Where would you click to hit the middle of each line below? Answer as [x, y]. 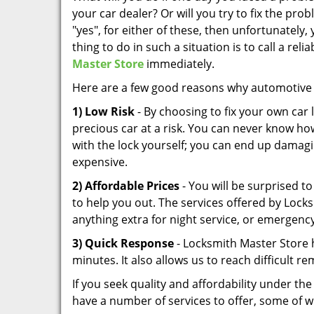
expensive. [100, 162]
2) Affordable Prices [126, 186]
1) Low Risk [103, 111]
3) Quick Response [123, 243]
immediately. [179, 64]
